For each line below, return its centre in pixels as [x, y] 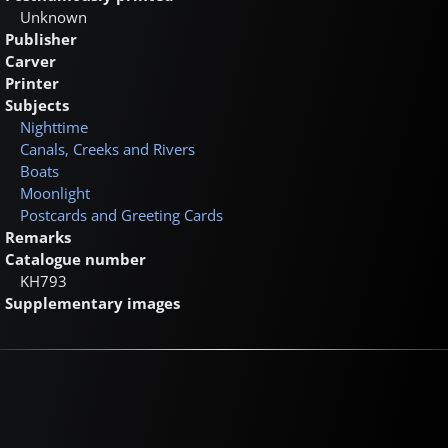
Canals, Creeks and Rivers [107, 148]
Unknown [53, 16]
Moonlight [55, 192]
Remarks [38, 236]
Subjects [37, 104]
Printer [32, 82]
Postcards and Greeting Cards [121, 214]
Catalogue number [75, 258]
